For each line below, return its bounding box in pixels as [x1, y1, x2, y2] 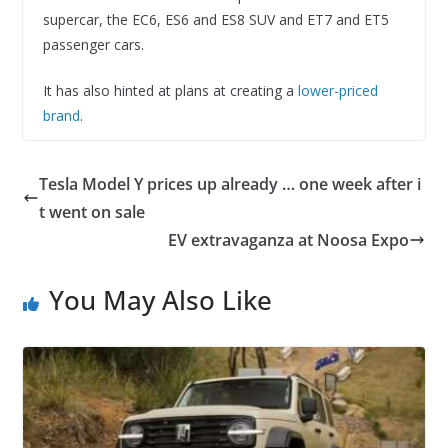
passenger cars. [42, 34, 144, 54]
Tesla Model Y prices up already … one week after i [38, 172, 421, 195]
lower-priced [297, 80, 378, 100]
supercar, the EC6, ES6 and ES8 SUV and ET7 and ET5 [42, 9, 389, 29]
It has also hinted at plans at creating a [42, 80, 298, 100]
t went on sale [38, 200, 145, 223]
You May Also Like [48, 281, 272, 318]
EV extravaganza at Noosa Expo [168, 228, 410, 251]
